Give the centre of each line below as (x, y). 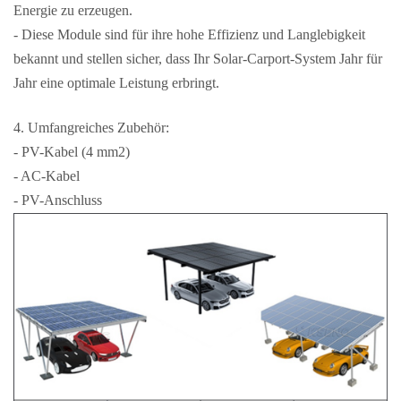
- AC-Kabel (47, 175)
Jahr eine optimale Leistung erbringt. (116, 82)
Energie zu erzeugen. (73, 10)
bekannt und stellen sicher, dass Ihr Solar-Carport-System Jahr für (198, 58)
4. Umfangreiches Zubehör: (91, 127)
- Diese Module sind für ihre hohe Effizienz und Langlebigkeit (189, 34)
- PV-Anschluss (58, 200)
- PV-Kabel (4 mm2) (72, 151)
